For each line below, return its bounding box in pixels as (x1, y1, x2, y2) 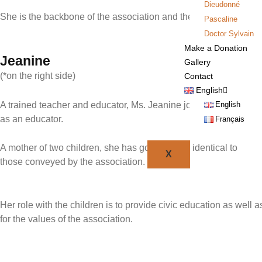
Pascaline (204, 14, 237, 23)
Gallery (184, 57, 211, 67)
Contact (184, 71, 213, 81)
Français (215, 114, 245, 123)
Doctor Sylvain (204, 29, 254, 38)
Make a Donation (184, 43, 247, 53)
